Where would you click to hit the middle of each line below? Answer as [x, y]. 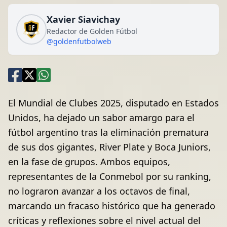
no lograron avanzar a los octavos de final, [99, 191]
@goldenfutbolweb [79, 42]
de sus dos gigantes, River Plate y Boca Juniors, [109, 147]
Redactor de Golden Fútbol [92, 31]
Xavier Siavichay [83, 20]
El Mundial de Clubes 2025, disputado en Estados [113, 103]
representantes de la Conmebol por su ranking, [110, 177]
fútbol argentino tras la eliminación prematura [108, 133]
